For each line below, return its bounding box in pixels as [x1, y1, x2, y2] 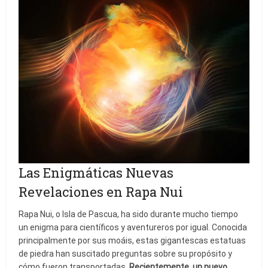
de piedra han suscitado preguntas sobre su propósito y [19, 249, 233, 259]
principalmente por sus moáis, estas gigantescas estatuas [19, 236, 246, 246]
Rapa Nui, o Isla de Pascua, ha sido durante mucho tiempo [19, 209, 239, 220]
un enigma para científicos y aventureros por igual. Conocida [19, 223, 248, 233]
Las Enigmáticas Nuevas [19, 164, 174, 182]
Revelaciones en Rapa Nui [19, 183, 184, 201]
